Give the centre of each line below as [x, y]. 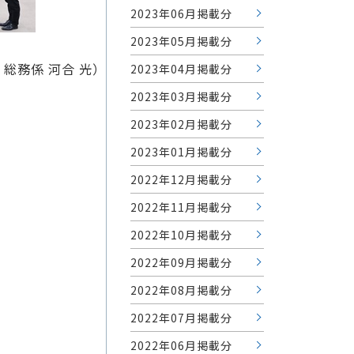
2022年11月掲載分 [181, 207]
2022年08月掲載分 [181, 290]
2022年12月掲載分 [181, 179]
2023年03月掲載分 [181, 96]
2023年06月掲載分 [181, 13]
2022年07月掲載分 [181, 317]
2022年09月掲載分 [181, 262]
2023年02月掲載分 [181, 124]
